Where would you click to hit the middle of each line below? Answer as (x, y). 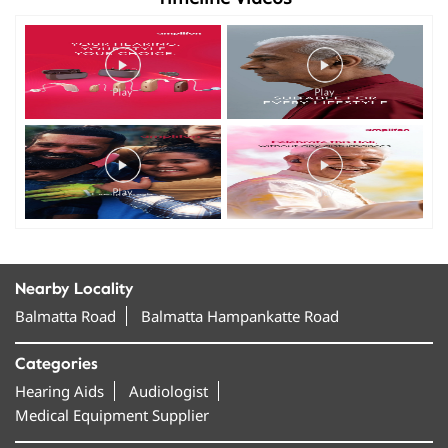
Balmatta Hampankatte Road (240, 315)
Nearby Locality (74, 288)
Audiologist (168, 390)
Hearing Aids (59, 390)
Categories (56, 363)
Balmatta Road (65, 315)
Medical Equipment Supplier (112, 414)
